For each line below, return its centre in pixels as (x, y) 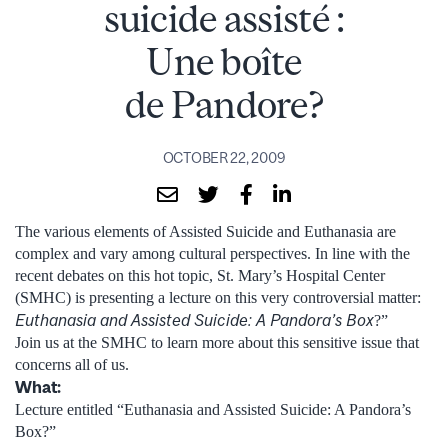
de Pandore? (224, 104)
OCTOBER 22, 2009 (224, 157)
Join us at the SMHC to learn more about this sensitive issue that (217, 342)
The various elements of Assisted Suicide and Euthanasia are (205, 231)
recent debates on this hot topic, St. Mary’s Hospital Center (200, 275)
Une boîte (224, 61)
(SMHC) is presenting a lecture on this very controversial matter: (218, 297)
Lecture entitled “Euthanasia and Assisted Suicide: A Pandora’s (213, 409)
